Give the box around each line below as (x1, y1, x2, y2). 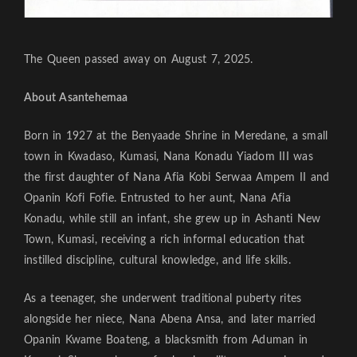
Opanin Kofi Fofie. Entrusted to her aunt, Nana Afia (24, 193, 291, 205)
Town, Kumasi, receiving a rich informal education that (24, 234, 305, 246)
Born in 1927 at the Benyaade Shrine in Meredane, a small (24, 131, 328, 143)
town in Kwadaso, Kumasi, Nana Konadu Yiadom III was (24, 151, 313, 163)
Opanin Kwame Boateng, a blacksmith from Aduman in (24, 335, 308, 347)
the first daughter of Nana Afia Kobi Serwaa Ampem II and (24, 172, 330, 184)
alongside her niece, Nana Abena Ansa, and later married (24, 314, 316, 326)
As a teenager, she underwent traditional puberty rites (24, 293, 302, 305)
